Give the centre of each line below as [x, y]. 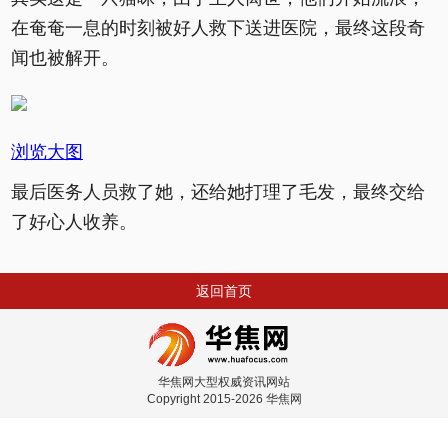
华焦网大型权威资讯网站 [224, 382]
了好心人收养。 [74, 222]
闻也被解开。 [65, 58]
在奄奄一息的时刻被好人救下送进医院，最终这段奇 [218, 28]
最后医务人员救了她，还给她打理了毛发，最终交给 [218, 192]
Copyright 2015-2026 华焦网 [224, 399]
